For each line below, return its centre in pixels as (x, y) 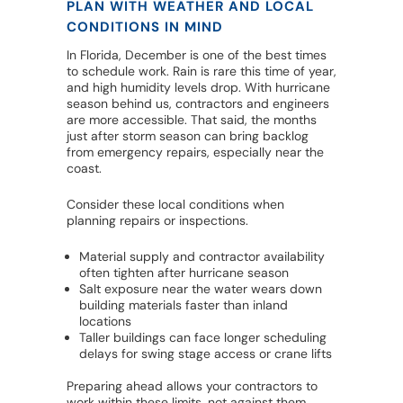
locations (105, 322)
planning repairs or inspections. (157, 221)
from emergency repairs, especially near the (195, 152)
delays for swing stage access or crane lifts (206, 354)
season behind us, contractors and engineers (198, 104)
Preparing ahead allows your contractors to (192, 386)
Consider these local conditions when (175, 205)
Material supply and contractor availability (202, 257)
